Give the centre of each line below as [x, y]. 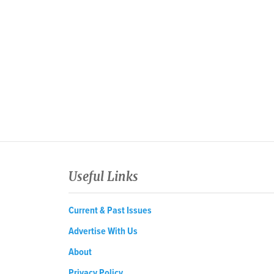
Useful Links [103, 177]
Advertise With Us [103, 232]
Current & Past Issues [110, 211]
